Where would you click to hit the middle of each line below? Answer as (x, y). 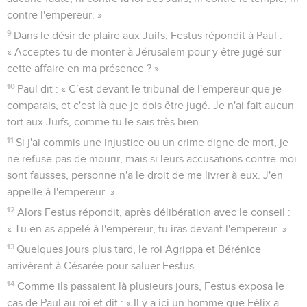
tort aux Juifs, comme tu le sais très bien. (104, 122)
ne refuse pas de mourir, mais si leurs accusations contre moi (152, 159)
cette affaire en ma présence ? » (83, 68)
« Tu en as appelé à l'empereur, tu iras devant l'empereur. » (147, 229)
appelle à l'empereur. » (61, 192)
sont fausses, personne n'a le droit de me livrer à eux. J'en (145, 175)
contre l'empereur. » (54, 15)
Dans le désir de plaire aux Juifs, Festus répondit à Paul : (148, 35)
